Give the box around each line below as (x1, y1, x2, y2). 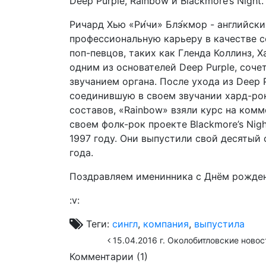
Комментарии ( (69, 251, 140, 262)
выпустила (194, 218, 245, 230)
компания (143, 218, 189, 230)
